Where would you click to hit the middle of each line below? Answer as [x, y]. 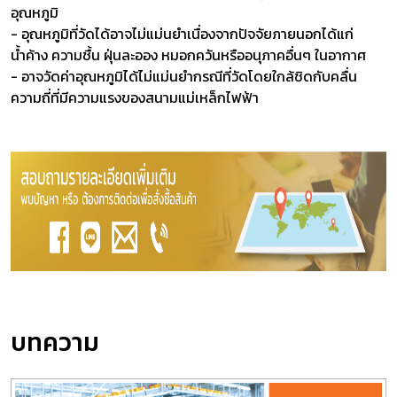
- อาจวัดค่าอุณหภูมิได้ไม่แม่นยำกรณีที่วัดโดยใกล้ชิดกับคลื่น [184, 76]
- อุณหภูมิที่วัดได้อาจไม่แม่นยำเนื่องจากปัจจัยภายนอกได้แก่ [182, 33]
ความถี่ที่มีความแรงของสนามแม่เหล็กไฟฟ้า [135, 97]
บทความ [55, 342]
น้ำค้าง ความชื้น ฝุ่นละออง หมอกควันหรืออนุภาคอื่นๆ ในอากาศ [188, 54]
